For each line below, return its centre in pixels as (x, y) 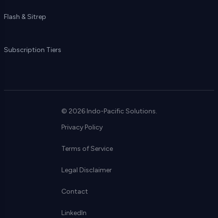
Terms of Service (87, 149)
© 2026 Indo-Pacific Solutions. (109, 111)
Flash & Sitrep (25, 17)
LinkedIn (74, 213)
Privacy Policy (82, 127)
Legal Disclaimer (86, 170)
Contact (74, 191)
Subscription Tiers (33, 50)
